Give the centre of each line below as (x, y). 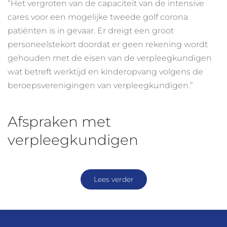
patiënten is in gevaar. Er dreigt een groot (91, 31)
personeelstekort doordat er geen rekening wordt (108, 45)
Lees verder (113, 180)
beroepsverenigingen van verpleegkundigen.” (100, 86)
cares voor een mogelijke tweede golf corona (98, 17)
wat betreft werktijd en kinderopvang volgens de (105, 72)
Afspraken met (59, 122)
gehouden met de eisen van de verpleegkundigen (110, 58)
